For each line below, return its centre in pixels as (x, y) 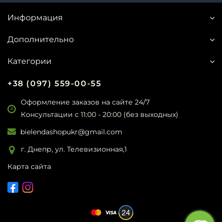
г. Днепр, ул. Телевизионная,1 (74, 149)
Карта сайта (29, 167)
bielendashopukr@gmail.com (71, 132)
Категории (29, 61)
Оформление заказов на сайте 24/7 (85, 102)
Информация (35, 18)
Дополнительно (41, 40)
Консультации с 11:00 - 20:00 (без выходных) (100, 115)
